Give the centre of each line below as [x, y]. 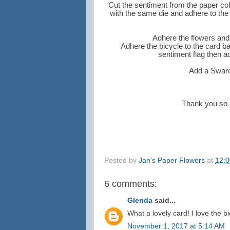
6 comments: [131, 184]
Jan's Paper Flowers [172, 160]
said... [164, 200]
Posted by [121, 160]
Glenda [140, 200]
